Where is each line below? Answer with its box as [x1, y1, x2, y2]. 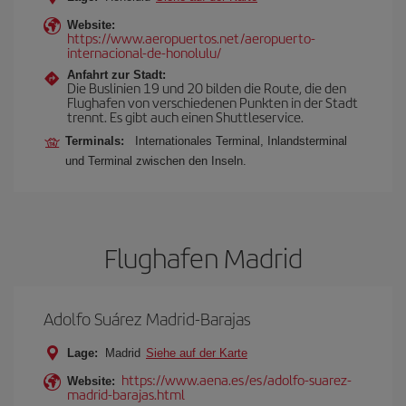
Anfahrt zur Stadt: [67, 68, 166, 82]
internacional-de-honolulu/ [67, 43, 221, 62]
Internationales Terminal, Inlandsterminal [135, 134, 347, 148]
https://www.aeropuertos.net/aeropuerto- [67, 28, 315, 47]
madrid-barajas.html [67, 384, 185, 403]
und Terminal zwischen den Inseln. [65, 154, 246, 168]
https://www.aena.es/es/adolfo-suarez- [121, 370, 352, 389]
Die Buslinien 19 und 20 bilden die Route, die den [67, 78, 346, 97]
